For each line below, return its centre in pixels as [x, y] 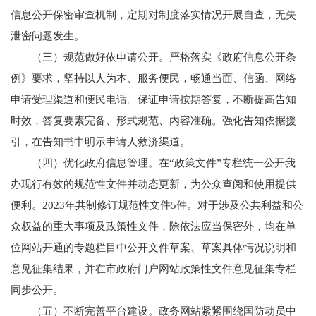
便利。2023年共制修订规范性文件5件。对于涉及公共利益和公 [157, 205]
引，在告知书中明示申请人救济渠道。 [101, 142]
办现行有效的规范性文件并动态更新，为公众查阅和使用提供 [153, 184]
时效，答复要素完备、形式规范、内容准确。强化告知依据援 [153, 121]
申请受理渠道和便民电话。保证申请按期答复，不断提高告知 [153, 99]
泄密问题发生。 [48, 36]
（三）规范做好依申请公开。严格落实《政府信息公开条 [164, 57]
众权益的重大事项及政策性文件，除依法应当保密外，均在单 [153, 226]
